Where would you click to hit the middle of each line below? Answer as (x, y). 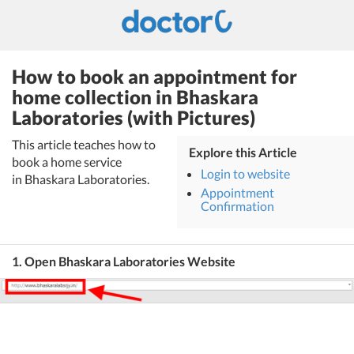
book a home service (67, 162)
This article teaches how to (84, 144)
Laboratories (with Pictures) (134, 117)
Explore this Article (243, 152)
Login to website (245, 173)
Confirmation (237, 206)
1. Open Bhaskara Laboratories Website (124, 261)
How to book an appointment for (154, 76)
